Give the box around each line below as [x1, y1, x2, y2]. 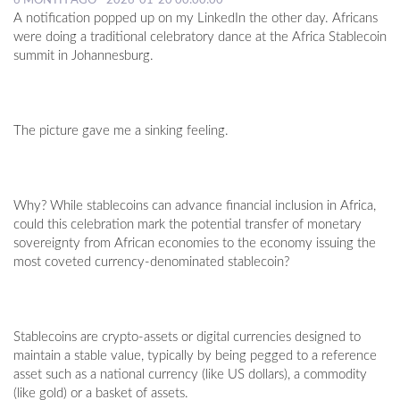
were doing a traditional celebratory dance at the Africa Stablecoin [13, 30, 387, 45]
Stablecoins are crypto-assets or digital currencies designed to [13, 330, 361, 345]
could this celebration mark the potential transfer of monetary [13, 218, 362, 232]
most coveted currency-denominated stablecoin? [13, 255, 289, 270]
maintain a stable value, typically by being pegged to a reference [13, 349, 377, 363]
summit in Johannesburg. [13, 49, 154, 63]
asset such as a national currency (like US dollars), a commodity [13, 368, 367, 382]
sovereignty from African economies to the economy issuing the [13, 237, 376, 251]
